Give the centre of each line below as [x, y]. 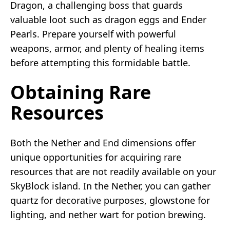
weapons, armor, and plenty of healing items [107, 48]
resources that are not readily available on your [113, 171]
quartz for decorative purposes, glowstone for [110, 200]
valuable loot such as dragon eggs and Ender [108, 19]
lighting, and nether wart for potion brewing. [108, 214]
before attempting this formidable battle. [100, 62]
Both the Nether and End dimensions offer [103, 142]
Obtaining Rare [81, 92]
